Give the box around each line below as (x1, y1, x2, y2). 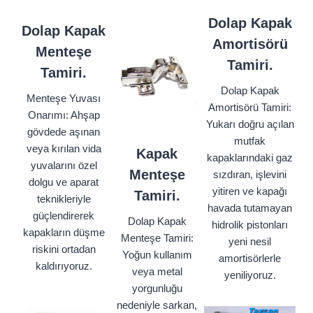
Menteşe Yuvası (27, 92, 101, 105)
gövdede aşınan (27, 126, 100, 138)
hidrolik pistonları (212, 219, 288, 231)
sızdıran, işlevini (213, 168, 286, 181)
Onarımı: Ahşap (27, 109, 100, 122)
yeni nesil (228, 235, 271, 248)
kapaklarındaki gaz (207, 152, 293, 164)
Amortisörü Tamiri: (208, 101, 291, 114)
